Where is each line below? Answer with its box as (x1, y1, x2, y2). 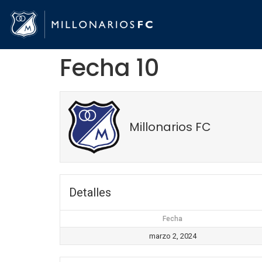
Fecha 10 (60, 51, 159, 85)
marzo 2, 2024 (149, 232, 196, 241)
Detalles (69, 185, 111, 200)
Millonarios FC (129, 119, 212, 136)
